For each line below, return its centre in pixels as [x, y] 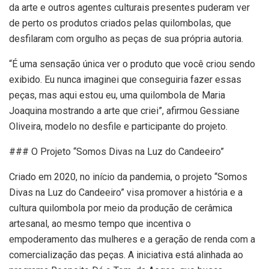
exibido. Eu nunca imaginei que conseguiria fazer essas [125, 80]
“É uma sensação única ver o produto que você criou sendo [132, 64]
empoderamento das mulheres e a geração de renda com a [132, 240]
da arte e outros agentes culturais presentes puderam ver [129, 8]
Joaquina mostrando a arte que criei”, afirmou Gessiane [124, 111]
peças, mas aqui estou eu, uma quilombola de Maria [117, 95]
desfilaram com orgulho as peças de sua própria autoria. [126, 39]
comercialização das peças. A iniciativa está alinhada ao [126, 255]
